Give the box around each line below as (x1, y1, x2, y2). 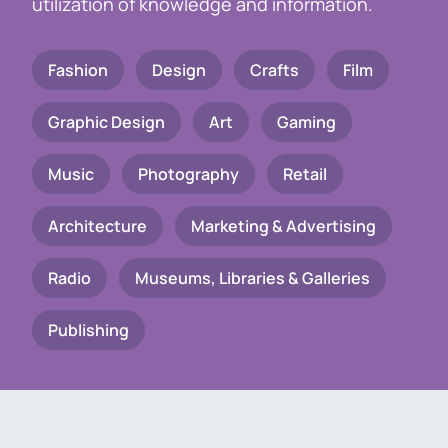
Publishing (48, 319, 129, 341)
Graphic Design (48, 111, 165, 133)
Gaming (277, 111, 336, 133)
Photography (138, 163, 239, 185)
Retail (283, 163, 327, 185)
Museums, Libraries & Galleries (135, 267, 370, 289)
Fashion (48, 59, 108, 81)
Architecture (48, 215, 147, 237)
